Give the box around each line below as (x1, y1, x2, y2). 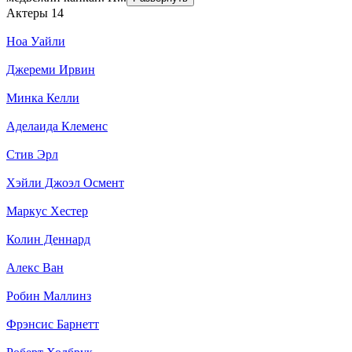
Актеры (6, 5, 51, 20)
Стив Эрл (6, 147, 58, 161)
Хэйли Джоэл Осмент (6, 175, 124, 189)
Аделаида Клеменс (6, 119, 108, 133)
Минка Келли (6, 90, 79, 104)
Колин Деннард (6, 232, 90, 246)
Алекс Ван (6, 260, 64, 274)
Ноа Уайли (6, 34, 65, 48)
